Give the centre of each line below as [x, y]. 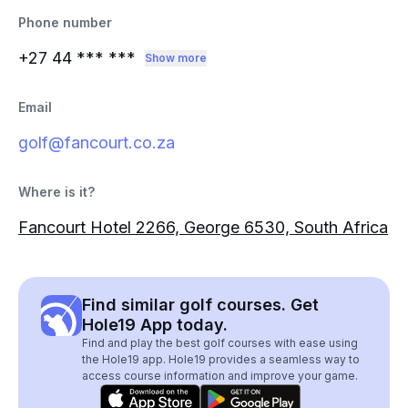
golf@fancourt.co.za [97, 143]
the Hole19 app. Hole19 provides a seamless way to [221, 359]
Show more [176, 58]
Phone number [65, 22]
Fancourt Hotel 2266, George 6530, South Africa [203, 227]
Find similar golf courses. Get [200, 305]
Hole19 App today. [155, 325]
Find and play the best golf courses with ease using [220, 343]
